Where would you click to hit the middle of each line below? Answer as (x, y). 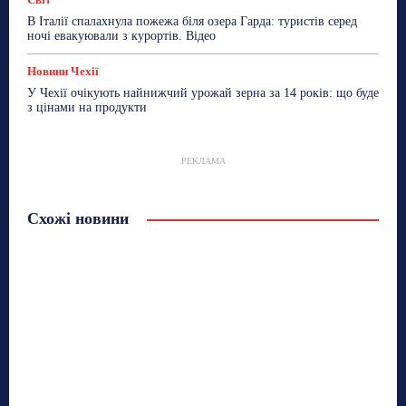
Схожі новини (78, 218)
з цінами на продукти (87, 107)
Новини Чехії (63, 71)
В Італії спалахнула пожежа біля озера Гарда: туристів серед (192, 21)
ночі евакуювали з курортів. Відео (121, 35)
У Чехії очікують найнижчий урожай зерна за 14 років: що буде (203, 92)
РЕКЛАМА (203, 160)
